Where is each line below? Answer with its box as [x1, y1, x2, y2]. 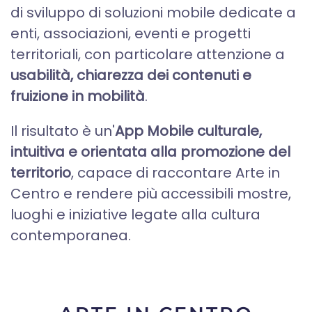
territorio [10, 163, 71, 182]
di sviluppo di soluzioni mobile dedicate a [10, 3, 296, 22]
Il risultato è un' [10, 121, 115, 141]
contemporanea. [10, 226, 131, 245]
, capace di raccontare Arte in [71, 163, 280, 182]
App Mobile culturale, [115, 121, 262, 141]
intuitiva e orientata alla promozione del [10, 142, 290, 162]
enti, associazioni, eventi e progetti [10, 24, 251, 43]
